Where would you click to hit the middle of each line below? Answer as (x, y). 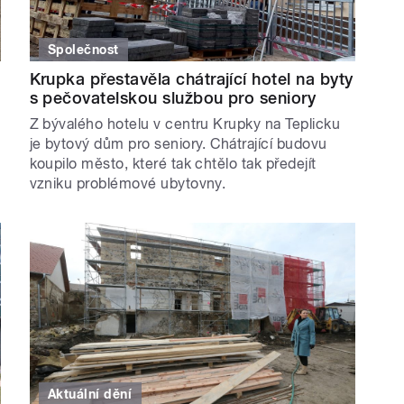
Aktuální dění (90, 395)
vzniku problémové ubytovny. (128, 183)
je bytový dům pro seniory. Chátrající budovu (178, 143)
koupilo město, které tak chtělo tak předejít (173, 163)
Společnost (83, 49)
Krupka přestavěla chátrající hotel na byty (191, 78)
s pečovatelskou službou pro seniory (173, 97)
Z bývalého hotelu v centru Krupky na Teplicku (185, 124)
